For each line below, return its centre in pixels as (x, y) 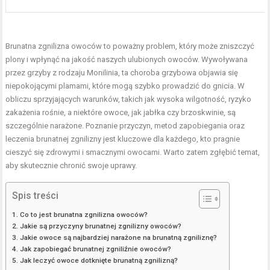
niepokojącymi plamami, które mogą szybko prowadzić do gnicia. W (125, 86)
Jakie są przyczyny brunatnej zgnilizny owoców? (100, 226)
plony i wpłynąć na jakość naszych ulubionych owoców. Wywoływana (127, 60)
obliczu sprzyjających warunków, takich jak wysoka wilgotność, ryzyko (129, 99)
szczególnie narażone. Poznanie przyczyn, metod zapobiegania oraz (125, 126)
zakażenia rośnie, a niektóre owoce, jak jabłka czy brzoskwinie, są (121, 113)
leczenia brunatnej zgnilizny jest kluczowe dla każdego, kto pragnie (123, 139)
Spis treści (36, 196)
